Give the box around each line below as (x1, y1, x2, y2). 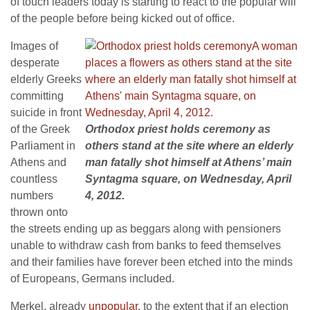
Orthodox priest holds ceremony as (85, 123, 271, 135)
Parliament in (10, 140, 75, 152)
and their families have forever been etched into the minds (10, 256, 293, 268)
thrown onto (10, 206, 68, 218)
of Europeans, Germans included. (10, 273, 174, 284)
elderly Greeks (10, 73, 82, 85)
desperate (10, 57, 60, 69)
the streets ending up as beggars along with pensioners (10, 223, 281, 235)
